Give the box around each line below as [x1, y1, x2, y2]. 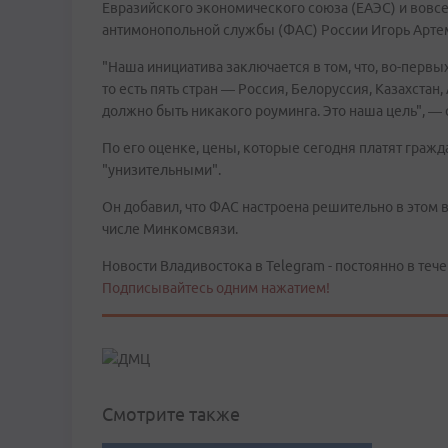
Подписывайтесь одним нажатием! [102, 280, 330, 296]
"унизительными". [102, 162, 221, 178]
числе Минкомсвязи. [102, 221, 238, 237]
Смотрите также [102, 404, 240, 425]
